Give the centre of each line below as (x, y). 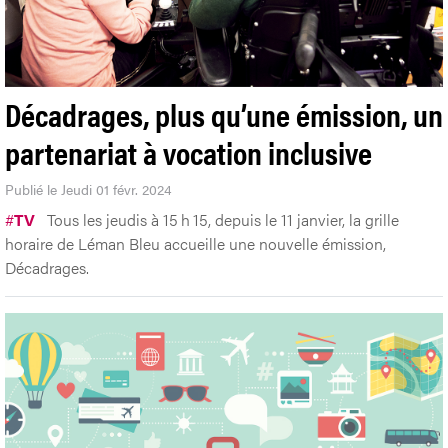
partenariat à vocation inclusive (188, 151)
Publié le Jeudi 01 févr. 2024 (88, 188)
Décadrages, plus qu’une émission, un (224, 113)
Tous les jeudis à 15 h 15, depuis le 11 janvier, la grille (223, 219)
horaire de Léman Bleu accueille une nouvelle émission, (195, 243)
